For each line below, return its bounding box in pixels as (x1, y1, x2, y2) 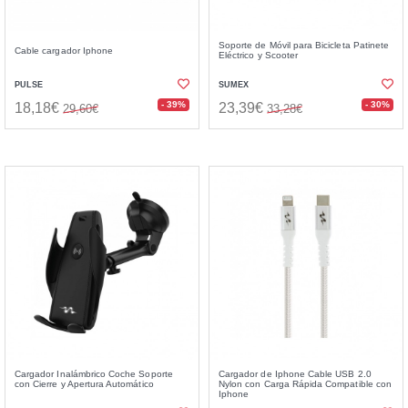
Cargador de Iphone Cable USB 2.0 (219, 369, 372, 379)
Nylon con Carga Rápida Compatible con (219, 379, 392, 389)
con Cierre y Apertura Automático (15, 379, 154, 389)
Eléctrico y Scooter (219, 50, 298, 60)
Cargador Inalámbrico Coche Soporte (15, 369, 173, 379)
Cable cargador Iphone (15, 46, 114, 56)
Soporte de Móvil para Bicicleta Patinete (219, 40, 390, 50)
